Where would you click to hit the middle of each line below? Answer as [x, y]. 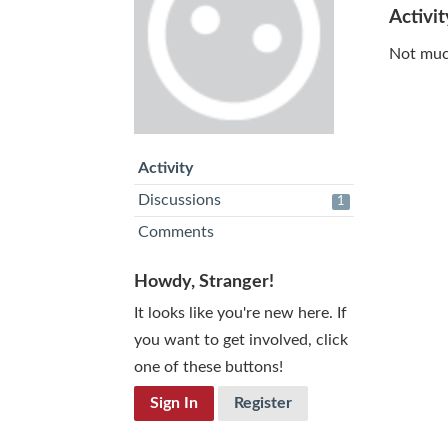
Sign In [174, 403]
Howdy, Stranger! [204, 281]
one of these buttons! [209, 367]
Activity [166, 168]
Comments [176, 232]
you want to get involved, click [241, 340]
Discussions [180, 200]
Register [263, 403]
